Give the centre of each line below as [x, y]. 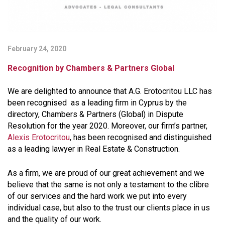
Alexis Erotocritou [39, 138]
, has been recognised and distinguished [141, 138]
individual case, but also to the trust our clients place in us [109, 208]
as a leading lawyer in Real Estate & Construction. [94, 149]
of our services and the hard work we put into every [97, 196]
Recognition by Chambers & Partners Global [91, 68]
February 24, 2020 [37, 49]
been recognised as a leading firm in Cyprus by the [97, 103]
